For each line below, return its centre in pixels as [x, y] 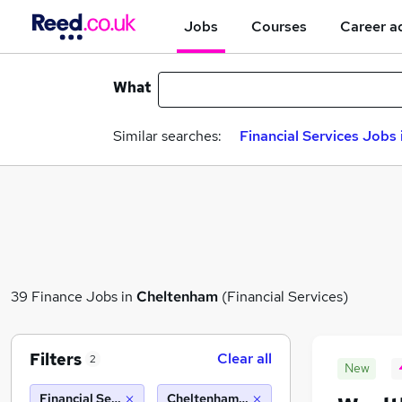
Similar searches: [167, 136]
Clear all [245, 358]
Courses [279, 26]
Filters [56, 359]
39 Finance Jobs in [74, 296]
